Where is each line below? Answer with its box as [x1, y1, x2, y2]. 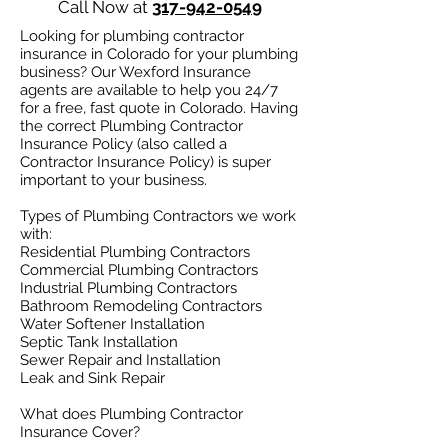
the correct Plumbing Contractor [20, 117, 243, 135]
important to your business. [20, 171, 215, 189]
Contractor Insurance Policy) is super [20, 153, 271, 171]
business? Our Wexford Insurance [20, 63, 251, 81]
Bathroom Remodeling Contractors [20, 297, 262, 315]
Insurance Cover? [20, 423, 140, 441]
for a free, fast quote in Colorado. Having [20, 99, 298, 117]
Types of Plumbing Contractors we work [20, 207, 296, 225]
